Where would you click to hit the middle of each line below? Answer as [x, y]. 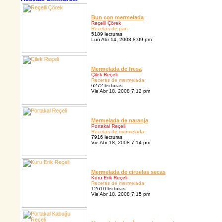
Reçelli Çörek [106, 23]
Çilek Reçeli [104, 75]
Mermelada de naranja [120, 121]
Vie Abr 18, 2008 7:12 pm [121, 91]
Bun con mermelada [117, 18]
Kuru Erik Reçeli [109, 178]
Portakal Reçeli [108, 126]
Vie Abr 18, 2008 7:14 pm [121, 143]
